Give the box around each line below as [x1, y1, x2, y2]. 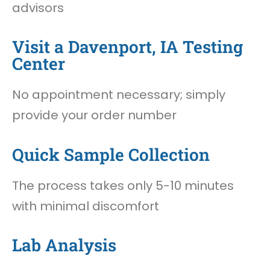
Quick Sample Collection [12, 143, 210, 166]
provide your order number [12, 107, 177, 124]
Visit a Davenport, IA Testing [12, 36, 243, 58]
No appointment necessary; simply [12, 86, 225, 104]
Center [12, 52, 65, 75]
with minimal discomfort [12, 197, 159, 215]
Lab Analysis [12, 234, 116, 257]
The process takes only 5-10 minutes [12, 177, 234, 194]
